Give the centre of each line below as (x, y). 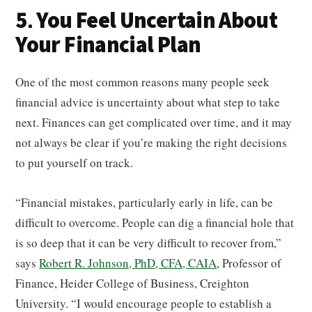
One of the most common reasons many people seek (143, 81)
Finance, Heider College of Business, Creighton (133, 283)
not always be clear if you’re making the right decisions (151, 142)
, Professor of (249, 263)
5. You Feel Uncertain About (147, 21)
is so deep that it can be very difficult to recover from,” (149, 242)
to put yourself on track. (75, 162)
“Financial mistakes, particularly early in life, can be (145, 202)
